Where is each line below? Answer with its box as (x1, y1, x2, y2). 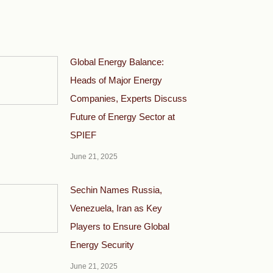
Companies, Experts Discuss (70, 93, 187, 104)
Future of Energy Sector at (70, 111, 175, 122)
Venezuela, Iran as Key (70, 202, 162, 213)
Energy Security (70, 239, 134, 250)
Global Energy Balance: (70, 56, 164, 67)
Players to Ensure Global (70, 221, 169, 232)
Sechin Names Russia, (70, 184, 162, 195)
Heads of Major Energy (70, 74, 162, 85)
